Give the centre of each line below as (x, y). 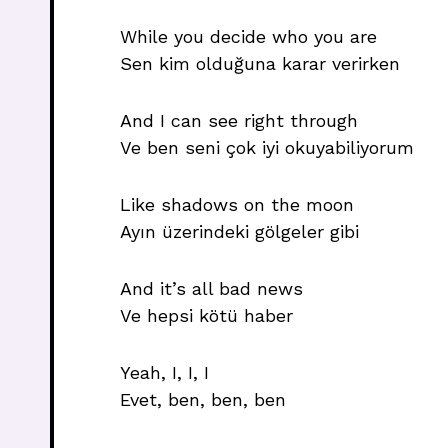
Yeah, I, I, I (164, 372)
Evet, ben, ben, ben (203, 399)
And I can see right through (239, 120)
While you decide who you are (248, 36)
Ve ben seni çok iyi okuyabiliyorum (267, 147)
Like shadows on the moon (237, 204)
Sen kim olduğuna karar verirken (260, 63)
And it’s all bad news (211, 288)
